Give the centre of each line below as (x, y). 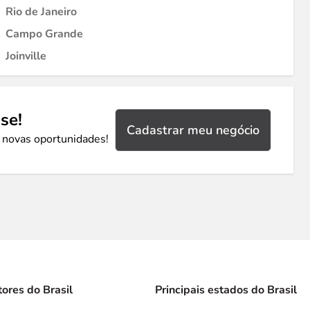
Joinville (26, 56)
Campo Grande (44, 34)
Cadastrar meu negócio (193, 130)
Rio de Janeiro (41, 12)
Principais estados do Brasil (226, 290)
